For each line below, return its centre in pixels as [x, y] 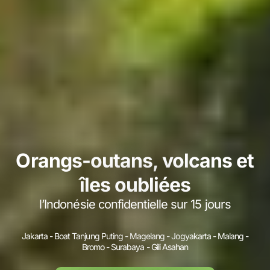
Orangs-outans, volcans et [135, 161]
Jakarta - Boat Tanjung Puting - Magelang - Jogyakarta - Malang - [135, 236]
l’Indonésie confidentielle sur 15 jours [135, 204]
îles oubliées [135, 185]
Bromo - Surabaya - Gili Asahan [135, 247]
